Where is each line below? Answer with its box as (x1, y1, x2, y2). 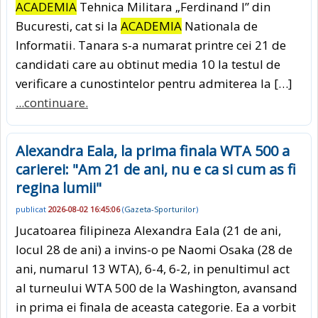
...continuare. (16, 94, 88, 111)
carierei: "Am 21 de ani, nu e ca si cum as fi (16, 159, 296, 179)
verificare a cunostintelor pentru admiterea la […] (16, 75, 292, 92)
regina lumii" (16, 177, 102, 197)
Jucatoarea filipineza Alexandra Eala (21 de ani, (16, 222, 281, 239)
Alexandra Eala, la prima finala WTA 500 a (16, 141, 290, 160)
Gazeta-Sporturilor (124, 203, 196, 214)
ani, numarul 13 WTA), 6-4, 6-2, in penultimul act (16, 261, 290, 278)
